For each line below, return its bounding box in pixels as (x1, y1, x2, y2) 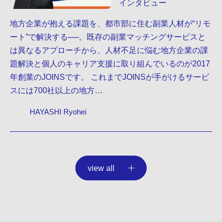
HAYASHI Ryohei (30, 108, 86, 116)
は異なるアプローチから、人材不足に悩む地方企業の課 (10, 45, 208, 55)
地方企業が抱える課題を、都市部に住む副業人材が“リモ (10, 18, 211, 28)
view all (88, 163, 114, 172)
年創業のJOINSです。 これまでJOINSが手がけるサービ (10, 72, 209, 81)
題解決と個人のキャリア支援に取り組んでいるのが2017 (10, 58, 210, 68)
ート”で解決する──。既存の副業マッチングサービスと (10, 32, 206, 41)
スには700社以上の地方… (10, 85, 103, 95)
